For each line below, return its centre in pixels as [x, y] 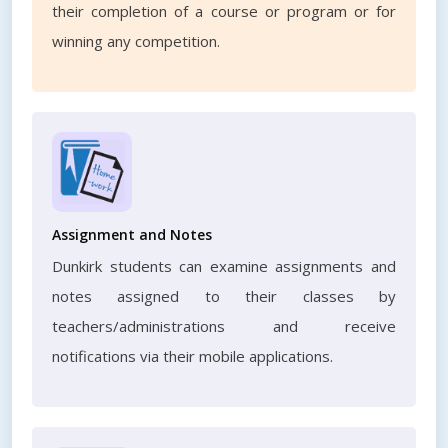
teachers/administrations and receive [224, 326]
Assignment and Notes [132, 234]
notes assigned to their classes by [224, 296]
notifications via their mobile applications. [192, 356]
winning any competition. [136, 41]
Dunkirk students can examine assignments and [224, 266]
